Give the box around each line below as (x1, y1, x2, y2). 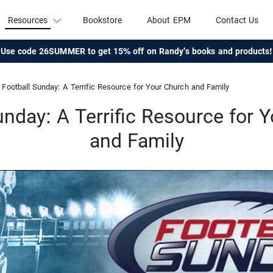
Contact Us (215, 15, 259, 25)
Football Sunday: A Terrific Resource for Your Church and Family (2, 82, 230, 92)
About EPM (147, 15, 191, 25)
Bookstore (82, 15, 122, 25)
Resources (7, 15, 48, 25)
